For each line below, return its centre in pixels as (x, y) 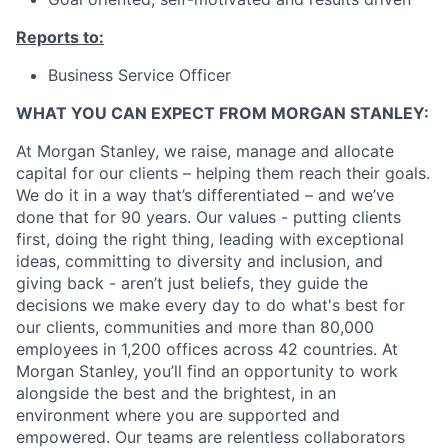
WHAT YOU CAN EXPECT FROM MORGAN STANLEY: (222, 113)
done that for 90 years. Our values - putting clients (208, 217)
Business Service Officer (139, 75)
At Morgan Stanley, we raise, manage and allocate (205, 151)
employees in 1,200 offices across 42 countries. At (207, 349)
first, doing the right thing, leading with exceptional (210, 239)
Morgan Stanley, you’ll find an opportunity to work (207, 371)
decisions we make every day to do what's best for (210, 305)
